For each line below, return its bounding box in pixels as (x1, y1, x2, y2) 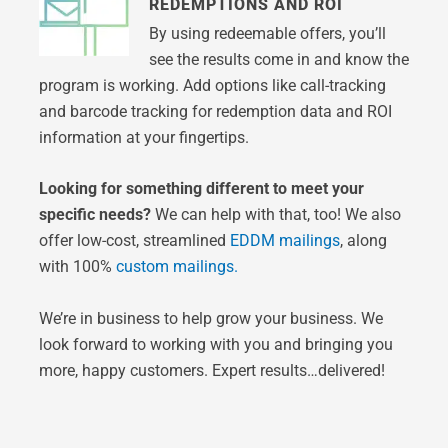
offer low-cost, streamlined (38, 231, 230, 251)
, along (339, 231, 387, 251)
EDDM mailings (229, 231, 340, 251)
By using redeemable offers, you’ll (148, 23, 386, 43)
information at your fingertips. (38, 127, 249, 147)
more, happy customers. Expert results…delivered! (38, 360, 385, 380)
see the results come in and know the (148, 49, 409, 69)
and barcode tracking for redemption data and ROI (38, 101, 392, 121)
